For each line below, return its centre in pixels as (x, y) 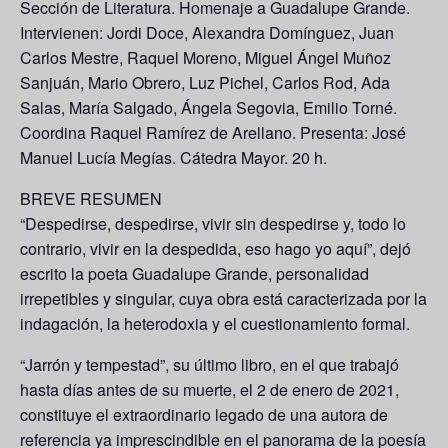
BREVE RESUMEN (91, 199)
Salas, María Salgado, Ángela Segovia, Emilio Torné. (208, 108)
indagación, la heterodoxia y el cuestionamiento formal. (215, 324)
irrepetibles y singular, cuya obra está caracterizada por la (223, 299)
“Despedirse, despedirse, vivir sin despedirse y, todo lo (213, 224)
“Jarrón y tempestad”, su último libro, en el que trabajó (209, 365)
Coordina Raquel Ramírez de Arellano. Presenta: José (213, 133)
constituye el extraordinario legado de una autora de (204, 415)
